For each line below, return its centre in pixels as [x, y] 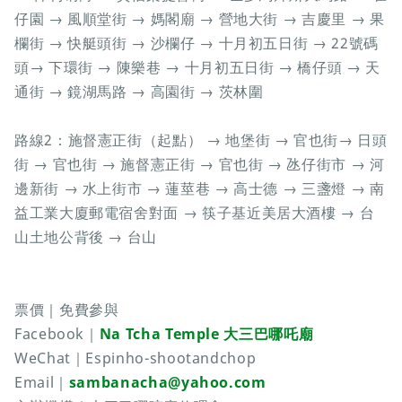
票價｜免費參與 [67, 310]
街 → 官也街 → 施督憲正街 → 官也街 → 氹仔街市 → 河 [200, 165]
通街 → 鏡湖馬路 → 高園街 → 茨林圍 [139, 92]
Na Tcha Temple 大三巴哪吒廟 [206, 334]
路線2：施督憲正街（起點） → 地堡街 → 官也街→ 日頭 [201, 140]
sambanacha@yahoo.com [167, 383]
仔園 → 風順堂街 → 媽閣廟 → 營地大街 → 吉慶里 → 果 [200, 19]
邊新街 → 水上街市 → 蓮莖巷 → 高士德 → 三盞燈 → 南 [200, 189]
